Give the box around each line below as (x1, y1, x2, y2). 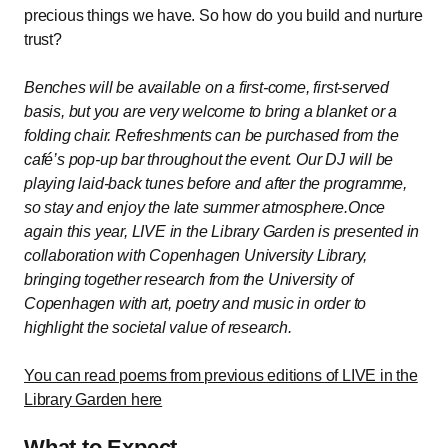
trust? (24, 31, 62, 49)
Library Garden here (24, 391, 163, 409)
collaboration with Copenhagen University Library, (24, 247, 368, 265)
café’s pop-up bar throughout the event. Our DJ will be (24, 151, 394, 169)
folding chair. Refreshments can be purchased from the (24, 127, 399, 145)
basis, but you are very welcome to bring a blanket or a (24, 103, 397, 121)
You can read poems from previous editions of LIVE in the (24, 367, 418, 385)
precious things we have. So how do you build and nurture (24, 7, 423, 25)
